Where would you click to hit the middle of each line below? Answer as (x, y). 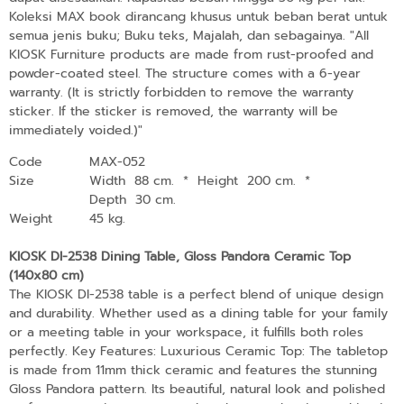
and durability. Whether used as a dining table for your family (198, 313)
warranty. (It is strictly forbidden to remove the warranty (181, 92)
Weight (31, 218)
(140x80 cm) (46, 275)
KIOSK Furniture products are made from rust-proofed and (191, 54)
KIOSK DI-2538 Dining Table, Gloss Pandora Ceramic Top (180, 256)
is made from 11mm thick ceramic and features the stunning (193, 370)
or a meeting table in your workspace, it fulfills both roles (186, 332)
